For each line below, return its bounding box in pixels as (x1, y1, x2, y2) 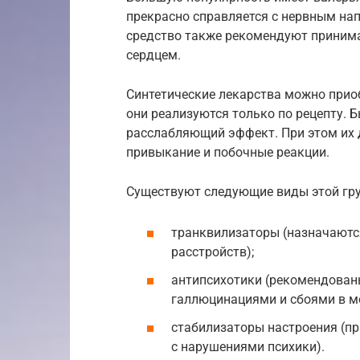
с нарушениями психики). (171, 339, 325, 355)
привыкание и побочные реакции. (126, 144, 329, 160)
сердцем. (126, 47, 181, 63)
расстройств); (171, 244, 254, 260)
